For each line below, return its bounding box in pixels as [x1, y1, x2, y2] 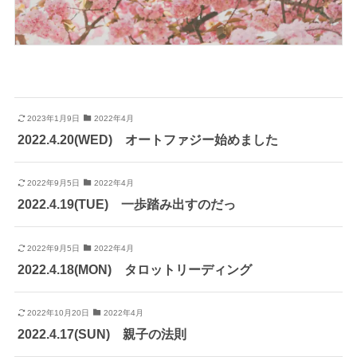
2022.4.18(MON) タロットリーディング [17, 261, 252, 277]
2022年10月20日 [27, 308, 90, 317]
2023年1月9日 [27, 114, 80, 124]
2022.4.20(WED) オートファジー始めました [17, 132, 278, 147]
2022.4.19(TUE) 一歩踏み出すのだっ [17, 197, 236, 212]
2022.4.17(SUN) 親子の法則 [17, 326, 186, 341]
